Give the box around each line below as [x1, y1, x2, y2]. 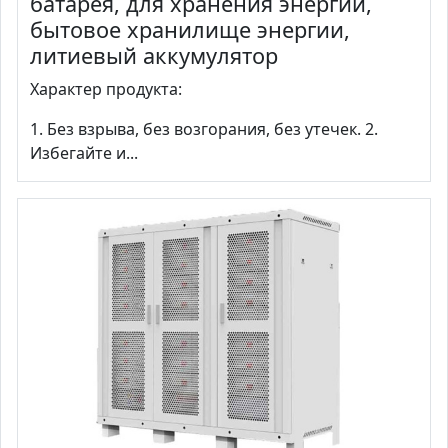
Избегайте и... [30, 141, 138, 164]
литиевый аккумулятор [30, 40, 278, 70]
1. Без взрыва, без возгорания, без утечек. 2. [30, 117, 378, 140]
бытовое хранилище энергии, [30, 14, 350, 44]
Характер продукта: [30, 77, 182, 100]
